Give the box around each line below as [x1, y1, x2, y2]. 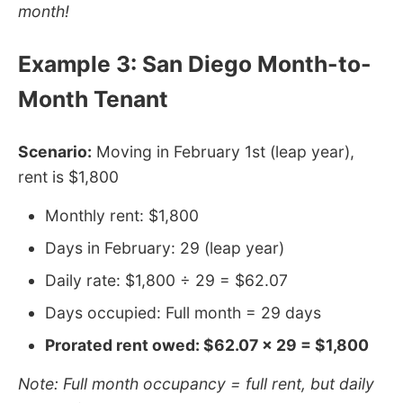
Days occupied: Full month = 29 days [45, 302, 321, 322]
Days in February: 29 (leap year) [45, 237, 284, 257]
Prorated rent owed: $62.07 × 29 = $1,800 [45, 335, 369, 354]
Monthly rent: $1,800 [45, 205, 199, 225]
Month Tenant [18, 85, 168, 112]
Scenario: [18, 141, 92, 161]
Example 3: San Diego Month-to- [18, 50, 372, 77]
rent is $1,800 [18, 166, 119, 186]
